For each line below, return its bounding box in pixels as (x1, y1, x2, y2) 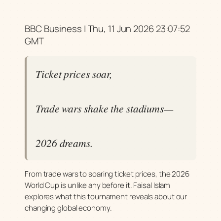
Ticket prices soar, (36, 67, 112, 81)
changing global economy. (25, 203, 112, 214)
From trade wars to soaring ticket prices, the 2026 (25, 169, 189, 180)
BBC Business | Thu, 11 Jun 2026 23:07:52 (25, 22, 190, 35)
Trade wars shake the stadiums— (36, 101, 173, 116)
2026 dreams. (36, 136, 93, 150)
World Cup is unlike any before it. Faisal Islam (25, 180, 171, 191)
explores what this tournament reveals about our (25, 191, 187, 202)
